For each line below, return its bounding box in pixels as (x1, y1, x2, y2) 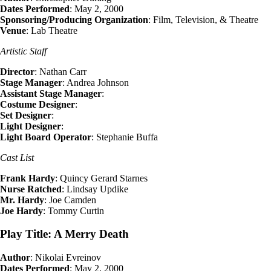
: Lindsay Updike (62, 183, 128, 194)
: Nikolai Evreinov (30, 252, 101, 263)
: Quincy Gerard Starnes (55, 172, 148, 183)
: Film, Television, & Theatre (148, 14, 258, 25)
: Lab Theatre (26, 25, 77, 36)
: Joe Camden (44, 194, 96, 205)
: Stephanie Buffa (91, 131, 158, 142)
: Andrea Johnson (62, 77, 129, 88)
